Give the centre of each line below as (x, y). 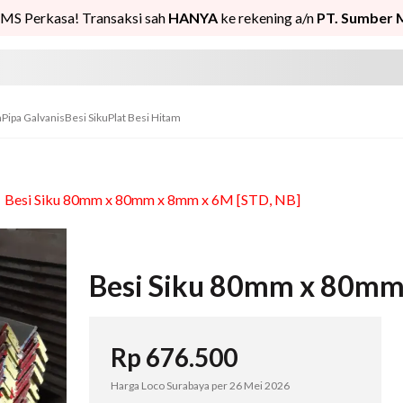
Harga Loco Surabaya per (170, 385)
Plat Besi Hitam (144, 117)
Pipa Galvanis (33, 117)
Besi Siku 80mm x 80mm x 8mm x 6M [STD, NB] (152, 199)
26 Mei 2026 (260, 385)
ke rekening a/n (267, 18)
